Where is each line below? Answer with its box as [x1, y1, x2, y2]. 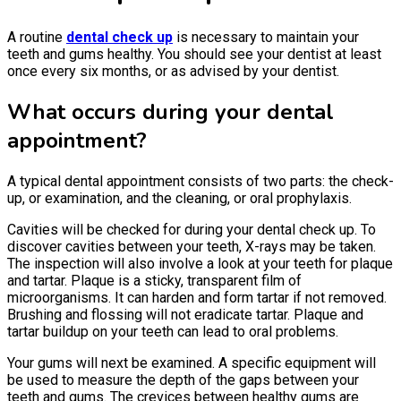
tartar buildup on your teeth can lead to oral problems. [7, 322, 338, 340]
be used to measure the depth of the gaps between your [7, 371, 359, 388]
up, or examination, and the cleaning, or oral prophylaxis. [7, 189, 352, 207]
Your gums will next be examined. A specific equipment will [7, 354, 376, 371]
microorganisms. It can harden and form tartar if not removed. [7, 288, 387, 306]
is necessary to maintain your [173, 28, 359, 46]
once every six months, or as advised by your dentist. [7, 62, 339, 80]
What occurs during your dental [7, 97, 334, 126]
